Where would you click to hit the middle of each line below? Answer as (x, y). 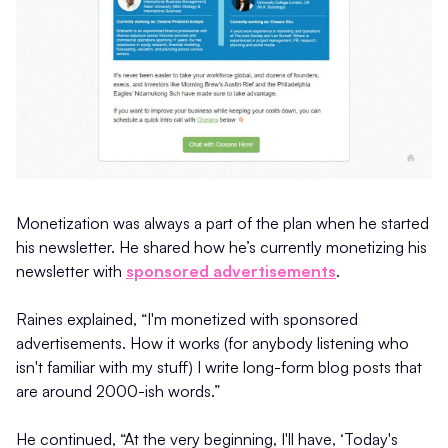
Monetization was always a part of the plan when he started (222, 223)
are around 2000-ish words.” (118, 391)
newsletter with (71, 271)
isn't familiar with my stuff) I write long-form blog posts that (219, 367)
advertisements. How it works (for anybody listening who (212, 343)
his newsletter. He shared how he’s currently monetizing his (221, 247)
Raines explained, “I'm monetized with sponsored (187, 319)
